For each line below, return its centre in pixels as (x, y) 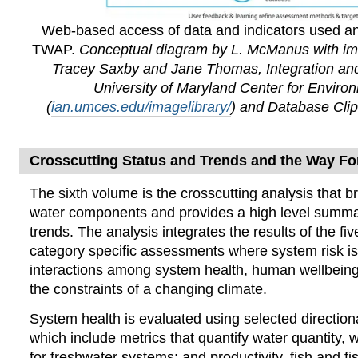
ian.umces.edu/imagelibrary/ (141, 107)
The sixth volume (84, 193)
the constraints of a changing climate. (148, 289)
